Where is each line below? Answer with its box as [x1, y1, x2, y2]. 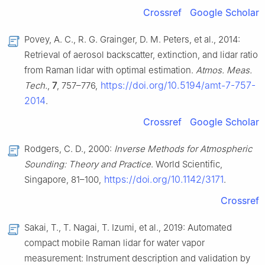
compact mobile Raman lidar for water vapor [24, 237, 205, 249]
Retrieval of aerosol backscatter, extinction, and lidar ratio [24, 49, 258, 61]
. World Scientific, [151, 159, 222, 170]
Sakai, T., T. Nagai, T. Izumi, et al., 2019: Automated [24, 222, 232, 234]
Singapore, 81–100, [24, 174, 101, 186]
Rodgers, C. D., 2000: [24, 143, 114, 155]
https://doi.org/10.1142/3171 [101, 173, 224, 186]
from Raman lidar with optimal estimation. [24, 64, 196, 76]
